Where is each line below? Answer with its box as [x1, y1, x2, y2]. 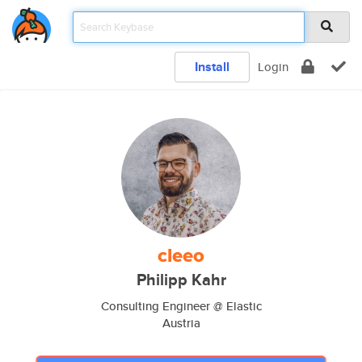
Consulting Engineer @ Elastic [100, 297, 262, 314]
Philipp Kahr [136, 268, 226, 292]
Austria [162, 314, 200, 331]
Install [195, 57, 229, 76]
